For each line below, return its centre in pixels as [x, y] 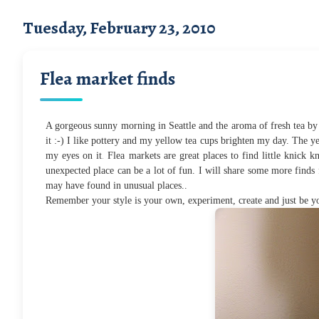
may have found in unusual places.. [116, 185]
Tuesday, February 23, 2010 [119, 27]
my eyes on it [74, 155]
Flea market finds [108, 78]
